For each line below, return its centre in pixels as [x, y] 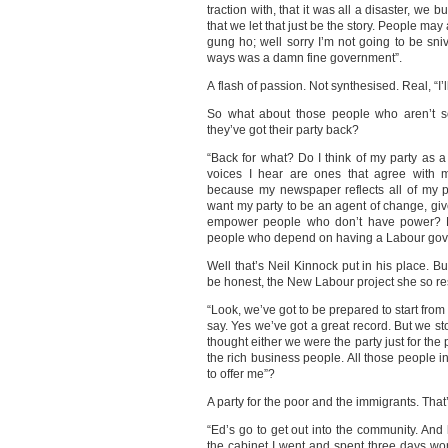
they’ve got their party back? [283, 130]
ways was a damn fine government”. [304, 58]
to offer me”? [241, 374]
